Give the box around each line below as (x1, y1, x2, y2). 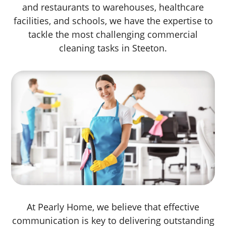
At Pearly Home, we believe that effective (27, 200, 199, 213)
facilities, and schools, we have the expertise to (13, 14, 213, 27)
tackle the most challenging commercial (28, 28, 198, 40)
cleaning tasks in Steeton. (59, 41, 167, 54)
